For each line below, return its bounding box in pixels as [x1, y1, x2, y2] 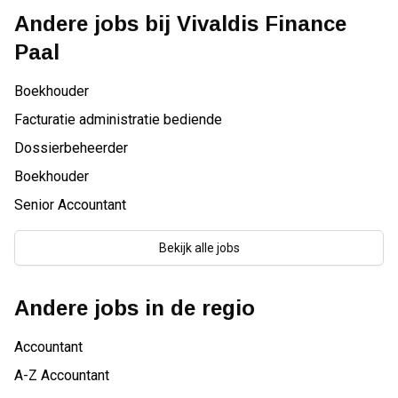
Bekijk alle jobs [158, 241, 240, 255]
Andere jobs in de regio [14, 296, 255, 320]
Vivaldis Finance [177, 12, 346, 36]
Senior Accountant [14, 196, 126, 213]
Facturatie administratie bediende [14, 111, 222, 128]
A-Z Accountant [14, 367, 109, 384]
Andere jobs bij [14, 12, 177, 36]
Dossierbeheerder [14, 139, 128, 156]
